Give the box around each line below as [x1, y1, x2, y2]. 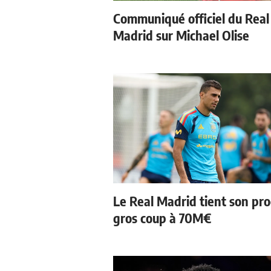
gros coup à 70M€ [113, 209, 211, 226]
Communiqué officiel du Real [113, 9, 269, 27]
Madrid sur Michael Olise [113, 26, 249, 44]
